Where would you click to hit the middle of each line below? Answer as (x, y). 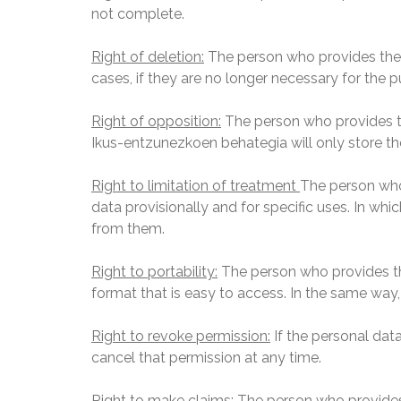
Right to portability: (154, 271)
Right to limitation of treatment (196, 185)
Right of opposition (155, 121)
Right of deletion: (148, 56)
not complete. (138, 13)
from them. (128, 228)
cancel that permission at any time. (206, 357)
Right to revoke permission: (181, 336)
